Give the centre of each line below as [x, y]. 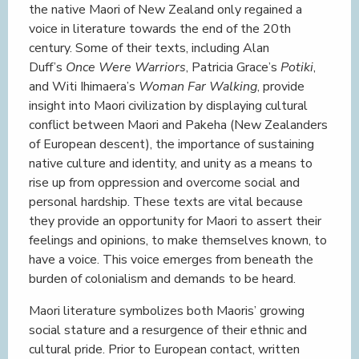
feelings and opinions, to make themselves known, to [178, 240]
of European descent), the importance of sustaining [171, 144]
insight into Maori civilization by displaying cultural [168, 106]
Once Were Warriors [126, 67]
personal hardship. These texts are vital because [166, 202]
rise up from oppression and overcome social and [164, 183]
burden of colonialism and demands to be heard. [162, 279]
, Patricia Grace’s [233, 67]
